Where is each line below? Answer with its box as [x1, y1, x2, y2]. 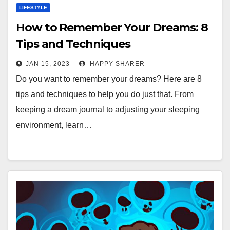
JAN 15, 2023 [26, 60, 70, 67]
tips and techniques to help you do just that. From [16, 90, 194, 99]
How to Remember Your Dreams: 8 [16, 21, 208, 34]
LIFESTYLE [19, 5, 47, 10]
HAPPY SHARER [88, 60, 145, 67]
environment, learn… [16, 121, 92, 129]
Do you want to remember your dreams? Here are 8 [16, 74, 202, 83]
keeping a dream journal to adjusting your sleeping [16, 105, 200, 114]
